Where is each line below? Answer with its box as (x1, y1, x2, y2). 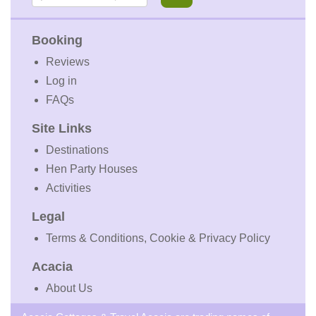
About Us (46, 282, 92, 295)
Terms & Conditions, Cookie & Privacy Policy (46, 232, 270, 245)
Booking (32, 33, 83, 48)
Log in (46, 75, 77, 87)
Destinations (46, 144, 109, 157)
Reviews (46, 56, 90, 68)
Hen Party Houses (46, 163, 138, 176)
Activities (46, 182, 91, 195)
